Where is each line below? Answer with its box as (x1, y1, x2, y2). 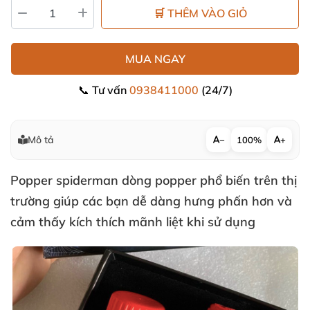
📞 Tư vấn (77, 83, 129, 97)
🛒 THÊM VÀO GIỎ (153, 6, 247, 20)
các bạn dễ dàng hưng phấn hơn (82, 193, 277, 209)
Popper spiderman (10, 172, 122, 188)
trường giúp (10, 193, 82, 209)
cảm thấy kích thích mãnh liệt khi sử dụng (10, 214, 255, 230)
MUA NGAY (125, 52, 185, 66)
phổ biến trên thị (197, 172, 297, 188)
